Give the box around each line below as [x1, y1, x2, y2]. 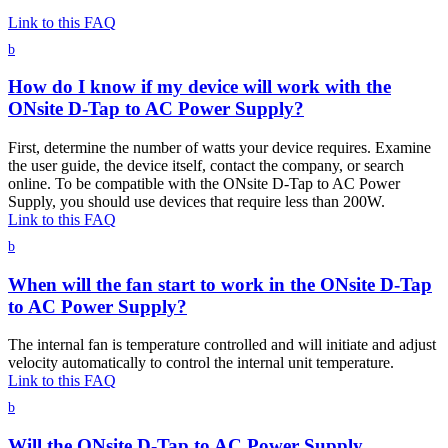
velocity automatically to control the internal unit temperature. [8, 354, 394, 372]
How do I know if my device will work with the [8, 76, 391, 98]
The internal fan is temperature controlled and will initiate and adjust [8, 336, 436, 354]
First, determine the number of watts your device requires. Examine [8, 138, 431, 156]
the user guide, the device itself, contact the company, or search [8, 156, 404, 174]
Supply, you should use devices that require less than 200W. [8, 192, 385, 210]
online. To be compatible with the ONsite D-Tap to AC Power [8, 174, 400, 192]
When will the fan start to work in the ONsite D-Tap [8, 273, 432, 295]
